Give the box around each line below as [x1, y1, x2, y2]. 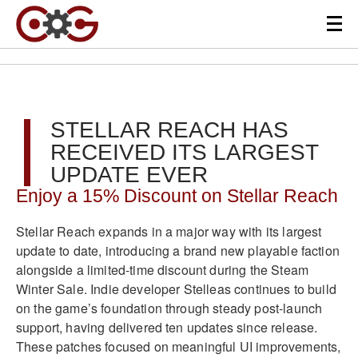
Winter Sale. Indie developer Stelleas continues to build [16, 279, 336, 298]
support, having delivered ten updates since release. [16, 317, 318, 336]
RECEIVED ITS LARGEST [50, 140, 318, 165]
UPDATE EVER [50, 162, 208, 187]
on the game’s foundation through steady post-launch [16, 298, 323, 317]
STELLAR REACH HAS [50, 117, 288, 142]
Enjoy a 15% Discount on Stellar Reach [16, 186, 338, 206]
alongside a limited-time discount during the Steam [16, 260, 309, 279]
